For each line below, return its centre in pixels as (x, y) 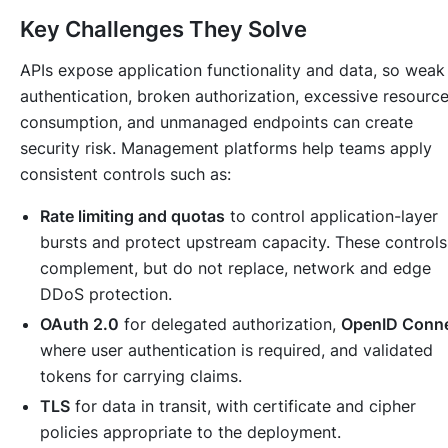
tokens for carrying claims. (141, 376)
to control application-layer (331, 216)
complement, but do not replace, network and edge (235, 268)
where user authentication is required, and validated (236, 350)
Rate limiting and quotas (132, 216)
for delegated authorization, (230, 324)
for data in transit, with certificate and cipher (243, 406)
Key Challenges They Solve (163, 29)
